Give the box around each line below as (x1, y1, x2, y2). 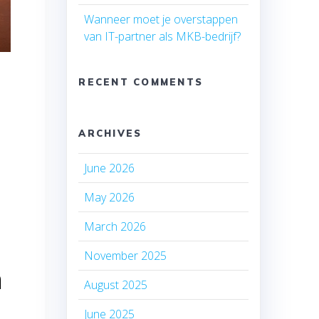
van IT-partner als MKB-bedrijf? (84, 28, 241, 45)
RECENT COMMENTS (78, 76, 203, 88)
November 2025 (84, 248, 167, 264)
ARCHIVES (78, 127, 142, 140)
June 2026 (84, 160, 135, 177)
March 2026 (84, 219, 147, 235)
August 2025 (84, 277, 148, 293)
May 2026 (84, 189, 135, 206)
